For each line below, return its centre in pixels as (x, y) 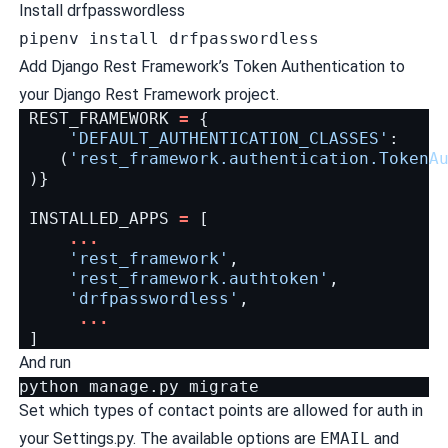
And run (44, 362)
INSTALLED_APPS (98, 218)
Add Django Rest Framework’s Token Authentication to (211, 66)
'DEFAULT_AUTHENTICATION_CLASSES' (228, 138)
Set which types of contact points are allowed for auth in (220, 410)
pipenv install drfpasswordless (168, 38)
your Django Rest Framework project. (148, 94)
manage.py (133, 386)
